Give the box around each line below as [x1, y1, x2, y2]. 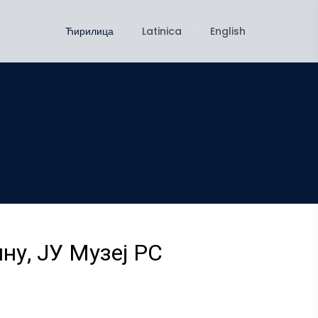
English [210, 23, 246, 38]
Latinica [142, 23, 182, 38]
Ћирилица [65, 23, 114, 38]
